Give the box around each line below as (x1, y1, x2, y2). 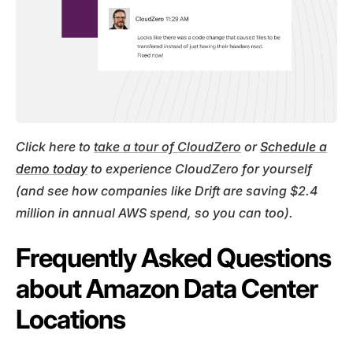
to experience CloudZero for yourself (87, 160, 312, 176)
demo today (16, 160, 87, 176)
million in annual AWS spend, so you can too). (16, 204, 293, 221)
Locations (16, 303, 126, 335)
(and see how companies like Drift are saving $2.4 (16, 182, 318, 199)
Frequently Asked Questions (16, 241, 332, 273)
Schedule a (260, 138, 327, 154)
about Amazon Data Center (16, 272, 318, 304)
